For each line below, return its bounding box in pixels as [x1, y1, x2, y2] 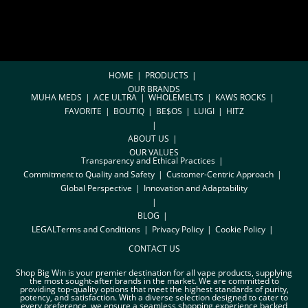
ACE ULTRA [93, 91, 137, 104]
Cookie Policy [214, 223, 265, 236]
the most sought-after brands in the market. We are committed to [29, 275, 279, 287]
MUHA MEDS [30, 91, 82, 104]
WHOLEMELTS [148, 91, 203, 104]
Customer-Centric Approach [166, 168, 274, 181]
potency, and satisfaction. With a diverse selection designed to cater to [20, 291, 288, 304]
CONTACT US [128, 243, 180, 255]
